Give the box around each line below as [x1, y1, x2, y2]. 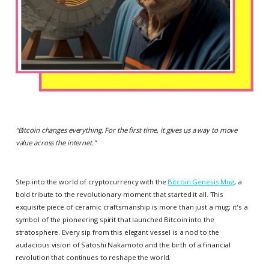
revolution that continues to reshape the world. [15, 253, 171, 262]
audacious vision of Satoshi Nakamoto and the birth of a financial [15, 240, 231, 250]
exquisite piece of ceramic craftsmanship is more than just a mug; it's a [15, 202, 248, 212]
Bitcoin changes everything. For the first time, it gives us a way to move [17, 125, 238, 135]
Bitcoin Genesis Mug [168, 177, 235, 187]
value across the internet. [15, 138, 94, 148]
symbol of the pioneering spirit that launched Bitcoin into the [15, 215, 214, 225]
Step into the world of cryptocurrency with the [15, 177, 168, 187]
